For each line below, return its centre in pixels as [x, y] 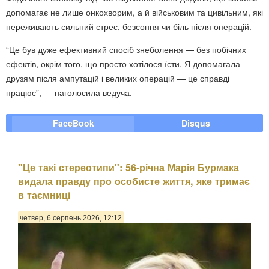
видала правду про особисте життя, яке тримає [134, 181]
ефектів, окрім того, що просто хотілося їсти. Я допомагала [123, 64]
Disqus [196, 123]
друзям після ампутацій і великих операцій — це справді [118, 78]
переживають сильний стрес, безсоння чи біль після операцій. [129, 27]
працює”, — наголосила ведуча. [69, 93]
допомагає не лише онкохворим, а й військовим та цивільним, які [134, 12]
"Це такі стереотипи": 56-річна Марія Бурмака [128, 167]
